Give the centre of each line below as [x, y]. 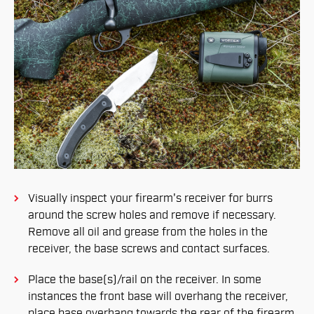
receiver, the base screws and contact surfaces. [149, 249]
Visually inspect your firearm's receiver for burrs [150, 199]
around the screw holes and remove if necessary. [152, 216]
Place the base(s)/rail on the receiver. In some [145, 280]
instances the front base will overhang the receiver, [158, 297]
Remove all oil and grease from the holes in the [148, 232]
